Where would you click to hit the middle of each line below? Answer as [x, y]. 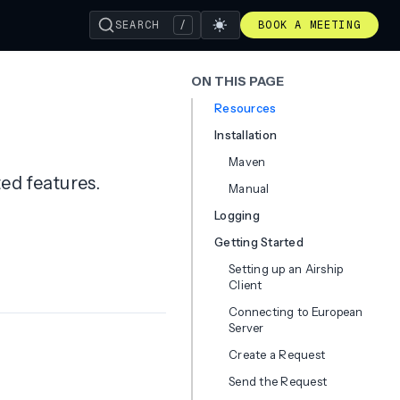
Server [246, 328]
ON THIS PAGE [237, 81]
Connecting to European [296, 312]
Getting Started [259, 242]
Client [246, 285]
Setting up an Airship [286, 269]
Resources [246, 108]
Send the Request [278, 381]
